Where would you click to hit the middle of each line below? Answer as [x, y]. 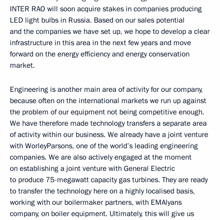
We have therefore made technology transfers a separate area [108, 123]
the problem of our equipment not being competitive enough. [107, 112]
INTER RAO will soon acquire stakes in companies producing [106, 9]
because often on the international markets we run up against [108, 100]
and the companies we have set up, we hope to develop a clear [110, 31]
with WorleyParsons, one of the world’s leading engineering [104, 146]
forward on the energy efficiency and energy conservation [100, 54]
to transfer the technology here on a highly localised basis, [102, 191]
